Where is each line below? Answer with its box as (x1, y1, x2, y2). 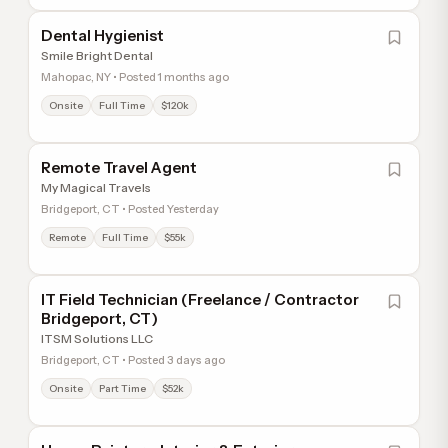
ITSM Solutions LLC (41, 331, 153, 346)
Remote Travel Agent (41, 158, 197, 177)
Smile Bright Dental (41, 48, 153, 63)
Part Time (99, 382, 146, 395)
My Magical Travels (41, 180, 151, 195)
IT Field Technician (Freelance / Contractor (41, 290, 359, 309)
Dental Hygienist (41, 26, 164, 45)
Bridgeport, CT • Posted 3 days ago (41, 353, 225, 367)
